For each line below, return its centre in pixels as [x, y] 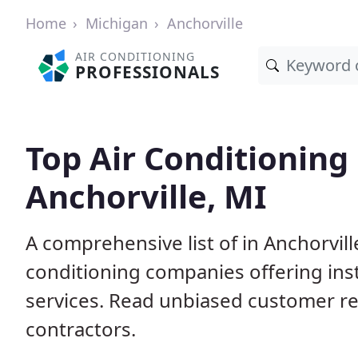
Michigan [117, 23]
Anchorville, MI [146, 196]
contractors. [81, 329]
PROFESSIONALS [148, 72]
